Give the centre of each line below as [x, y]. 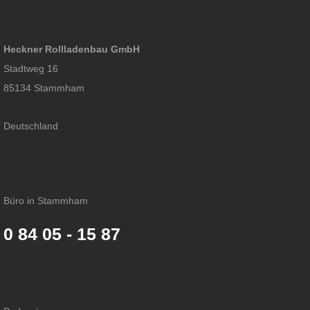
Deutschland [31, 126]
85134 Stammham [44, 88]
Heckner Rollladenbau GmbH [72, 49]
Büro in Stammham [46, 200]
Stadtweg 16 [31, 68]
